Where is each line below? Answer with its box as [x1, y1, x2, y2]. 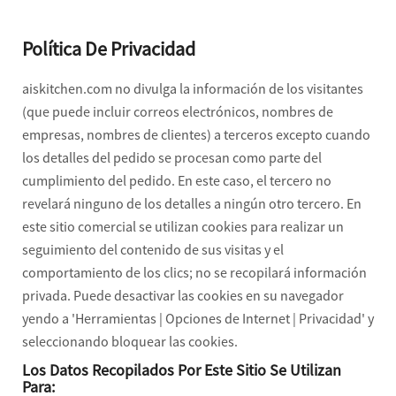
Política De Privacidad [22, 36, 195, 61]
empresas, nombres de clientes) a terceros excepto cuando [22, 126, 370, 143]
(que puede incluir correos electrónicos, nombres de [22, 103, 333, 120]
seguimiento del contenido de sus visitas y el [22, 240, 284, 258]
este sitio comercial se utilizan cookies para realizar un [22, 217, 344, 235]
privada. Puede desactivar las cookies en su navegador [22, 286, 344, 304]
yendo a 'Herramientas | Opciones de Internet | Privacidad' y [22, 309, 374, 327]
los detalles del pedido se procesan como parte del [22, 148, 322, 166]
